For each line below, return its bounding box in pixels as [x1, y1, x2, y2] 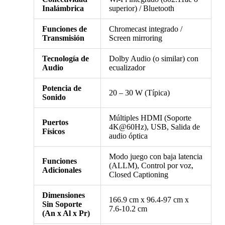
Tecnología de [42, 54, 89, 63]
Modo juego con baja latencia [108, 152, 202, 161]
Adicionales [42, 166, 81, 175]
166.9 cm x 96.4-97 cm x [108, 195, 189, 204]
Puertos [42, 118, 68, 127]
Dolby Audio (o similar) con [108, 54, 198, 63]
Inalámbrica [42, 4, 84, 13]
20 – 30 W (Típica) [108, 88, 170, 97]
